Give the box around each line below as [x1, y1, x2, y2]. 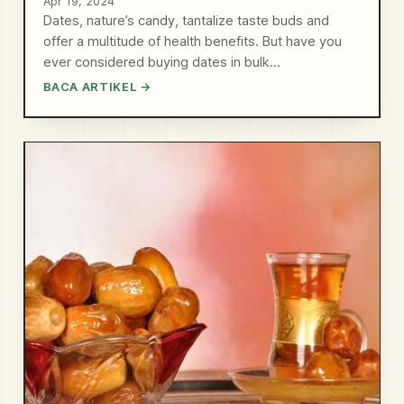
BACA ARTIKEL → [42, 79, 151, 95]
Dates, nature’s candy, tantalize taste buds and [42, 13, 329, 30]
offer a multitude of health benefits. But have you [42, 33, 342, 50]
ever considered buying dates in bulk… [42, 54, 280, 71]
